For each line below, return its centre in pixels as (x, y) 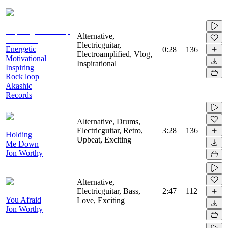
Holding (19, 134)
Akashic (19, 85)
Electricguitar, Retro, (110, 130)
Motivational (26, 58)
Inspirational (97, 63)
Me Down (22, 144)
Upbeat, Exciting (104, 139)
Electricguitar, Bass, (109, 191)
